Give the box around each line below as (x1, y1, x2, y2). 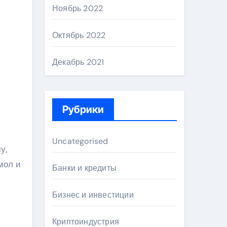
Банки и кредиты (52, 163, 117, 173)
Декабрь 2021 (52, 57, 104, 67)
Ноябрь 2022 (52, 3, 103, 14)
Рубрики (62, 103, 104, 116)
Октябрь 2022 (52, 30, 106, 41)
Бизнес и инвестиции (52, 190, 134, 200)
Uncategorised (52, 136, 108, 146)
